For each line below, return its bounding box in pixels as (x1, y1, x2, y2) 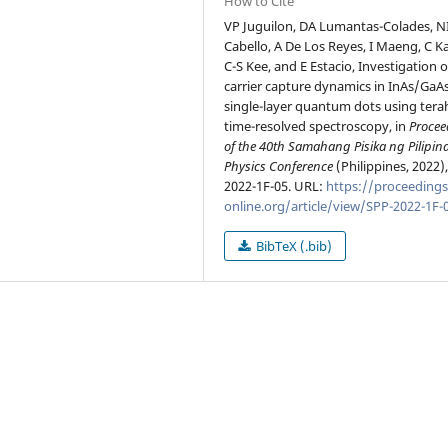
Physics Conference (224, 156, 334, 175)
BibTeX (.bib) (253, 236, 333, 255)
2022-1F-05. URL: (224, 176, 327, 195)
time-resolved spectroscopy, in (224, 116, 410, 135)
